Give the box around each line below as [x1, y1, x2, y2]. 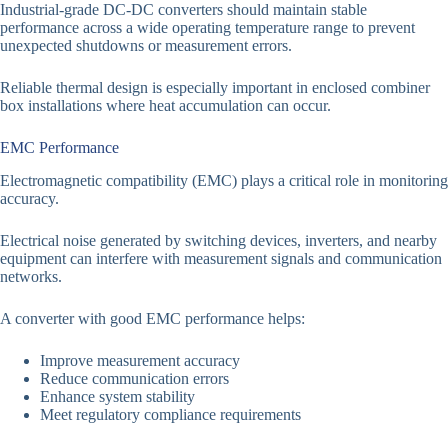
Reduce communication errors [40, 369, 229, 387]
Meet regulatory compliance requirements [40, 405, 301, 423]
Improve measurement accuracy [40, 351, 240, 369]
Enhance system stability [40, 387, 195, 405]
